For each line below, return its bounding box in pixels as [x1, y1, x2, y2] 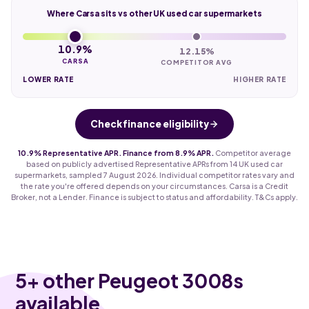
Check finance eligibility [90, 117, 210, 130]
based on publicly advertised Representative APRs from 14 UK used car [26, 159, 283, 168]
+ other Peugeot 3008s [27, 268, 244, 292]
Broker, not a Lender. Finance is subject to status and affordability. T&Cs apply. [11, 192, 298, 201]
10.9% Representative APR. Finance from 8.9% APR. [18, 148, 214, 157]
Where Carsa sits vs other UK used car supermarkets [46, 8, 263, 19]
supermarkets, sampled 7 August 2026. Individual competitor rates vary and [14, 170, 295, 179]
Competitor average [214, 148, 291, 157]
